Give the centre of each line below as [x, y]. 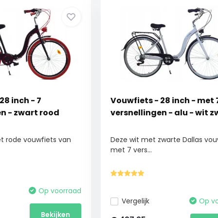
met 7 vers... [131, 150]
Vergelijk [135, 201]
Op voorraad [60, 191]
